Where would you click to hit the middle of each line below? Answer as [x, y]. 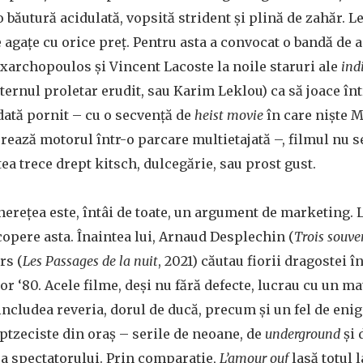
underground [303, 334]
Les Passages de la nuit [90, 261]
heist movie [229, 115]
